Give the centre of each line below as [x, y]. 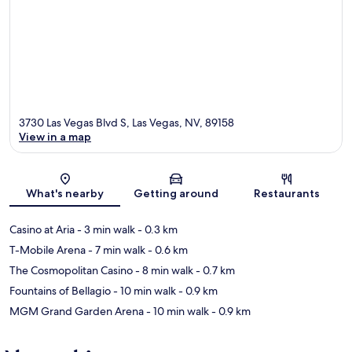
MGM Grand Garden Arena [77, 311]
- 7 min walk [115, 249]
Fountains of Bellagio [60, 290]
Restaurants [287, 193]
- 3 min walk [105, 229]
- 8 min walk [163, 270]
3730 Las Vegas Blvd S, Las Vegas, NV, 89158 [126, 122]
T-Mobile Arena [48, 249]
